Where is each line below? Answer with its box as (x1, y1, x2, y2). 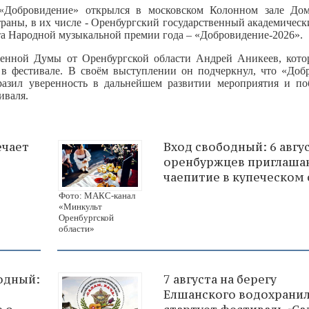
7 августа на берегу (163, 271, 277, 287)
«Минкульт (59, 201, 102, 212)
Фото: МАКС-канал (59, 190, 135, 201)
